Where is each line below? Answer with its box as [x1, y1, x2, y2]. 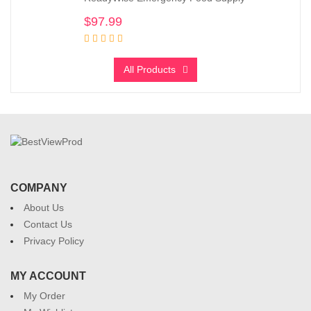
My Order [24, 289, 65, 301]
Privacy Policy [24, 235, 84, 246]
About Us [24, 201, 64, 213]
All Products [123, 63, 176, 75]
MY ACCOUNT [10, 269, 86, 282]
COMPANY [10, 181, 67, 194]
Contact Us [24, 218, 72, 230]
